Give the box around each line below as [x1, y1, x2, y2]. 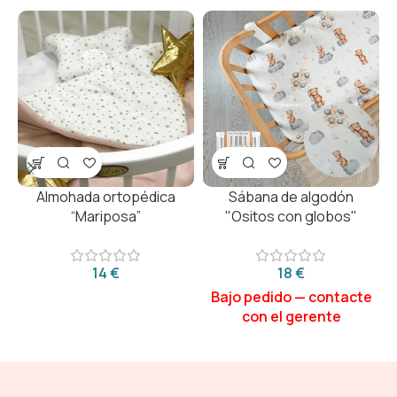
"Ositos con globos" [225, 206, 357, 227]
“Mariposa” [71, 206, 141, 227]
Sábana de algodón [229, 187, 354, 207]
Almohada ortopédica [36, 187, 175, 207]
